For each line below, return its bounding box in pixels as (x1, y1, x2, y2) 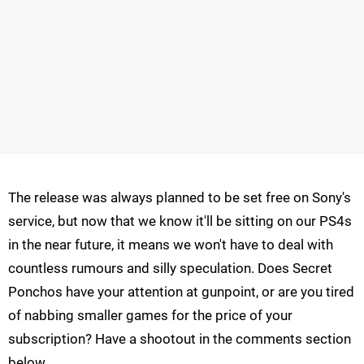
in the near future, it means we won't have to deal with (8, 236, 333, 253)
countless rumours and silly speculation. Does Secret (8, 260, 332, 277)
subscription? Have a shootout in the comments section (8, 331, 351, 348)
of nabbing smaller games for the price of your (8, 307, 292, 324)
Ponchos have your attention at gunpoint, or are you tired (8, 284, 354, 301)
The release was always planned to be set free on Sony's (8, 189, 351, 206)
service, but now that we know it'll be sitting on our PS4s (8, 213, 352, 230)
